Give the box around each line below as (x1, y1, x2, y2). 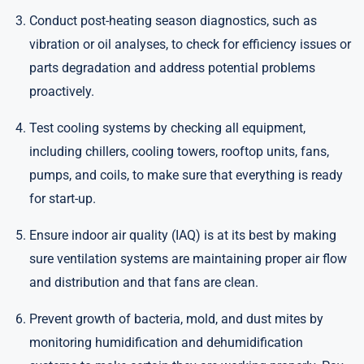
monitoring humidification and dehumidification (29, 335, 303, 350)
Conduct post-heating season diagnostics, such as (29, 13, 317, 28)
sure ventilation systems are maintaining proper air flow (29, 251, 347, 266)
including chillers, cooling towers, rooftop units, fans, (29, 144, 329, 159)
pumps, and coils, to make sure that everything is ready (29, 167, 343, 183)
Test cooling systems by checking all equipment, (29, 120, 305, 136)
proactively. (29, 84, 94, 99)
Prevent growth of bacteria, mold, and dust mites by (29, 311, 323, 327)
